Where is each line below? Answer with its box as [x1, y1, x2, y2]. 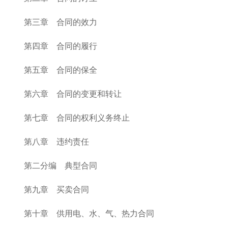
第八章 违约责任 [24, 137, 89, 146]
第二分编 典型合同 [24, 161, 97, 170]
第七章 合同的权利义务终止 [24, 113, 130, 122]
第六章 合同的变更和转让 [24, 90, 122, 98]
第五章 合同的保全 [24, 66, 97, 74]
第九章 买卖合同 [24, 185, 89, 194]
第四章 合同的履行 [24, 42, 97, 50]
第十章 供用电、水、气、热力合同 [24, 209, 154, 218]
